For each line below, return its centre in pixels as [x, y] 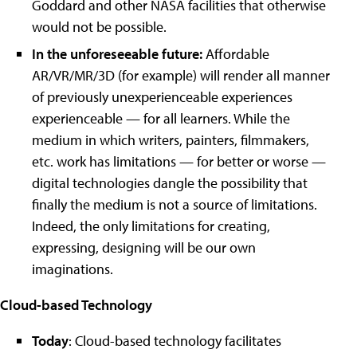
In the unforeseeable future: [117, 54]
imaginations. [73, 269]
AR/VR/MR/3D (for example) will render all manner [181, 75]
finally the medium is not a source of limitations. [175, 204]
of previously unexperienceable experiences [162, 97]
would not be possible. [99, 27]
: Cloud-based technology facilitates [175, 341]
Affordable [236, 54]
